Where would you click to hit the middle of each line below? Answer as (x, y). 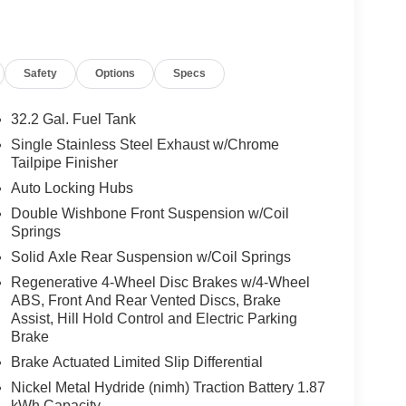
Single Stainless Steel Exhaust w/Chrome (145, 145)
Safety (41, 73)
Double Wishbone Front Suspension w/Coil (150, 214)
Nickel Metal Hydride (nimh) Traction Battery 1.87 (168, 388)
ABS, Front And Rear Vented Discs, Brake (145, 301)
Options (116, 73)
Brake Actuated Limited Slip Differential (136, 362)
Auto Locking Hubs (72, 188)
